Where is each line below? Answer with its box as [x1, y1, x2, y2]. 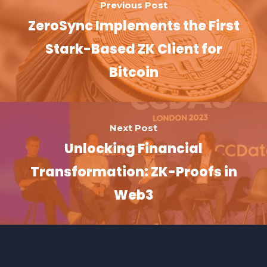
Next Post [110, 122, 157, 134]
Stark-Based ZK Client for [45, 40, 222, 59]
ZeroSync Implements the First [27, 17, 240, 36]
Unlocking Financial [64, 139, 203, 159]
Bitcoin [108, 63, 159, 82]
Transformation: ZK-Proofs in [30, 163, 237, 182]
